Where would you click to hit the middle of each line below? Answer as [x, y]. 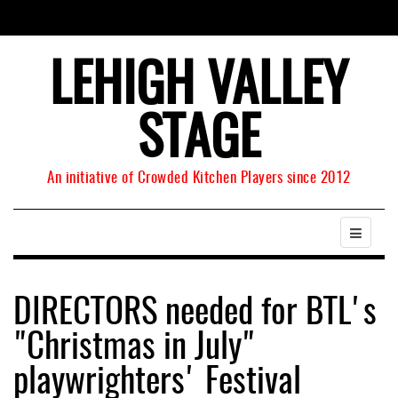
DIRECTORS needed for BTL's [195, 314]
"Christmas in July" [134, 349]
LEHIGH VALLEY [199, 88]
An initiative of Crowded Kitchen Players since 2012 [199, 178]
